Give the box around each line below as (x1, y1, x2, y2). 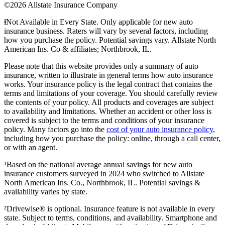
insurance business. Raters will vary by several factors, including (4, 26, 208, 35)
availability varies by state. (4, 187, 87, 196)
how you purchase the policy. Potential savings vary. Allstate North (4, 35, 216, 44)
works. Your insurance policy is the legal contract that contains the (4, 79, 212, 88)
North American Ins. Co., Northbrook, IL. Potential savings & (4, 178, 200, 187)
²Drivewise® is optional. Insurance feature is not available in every (4, 204, 215, 213)
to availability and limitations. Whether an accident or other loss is (4, 106, 211, 116)
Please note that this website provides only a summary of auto (4, 61, 198, 70)
